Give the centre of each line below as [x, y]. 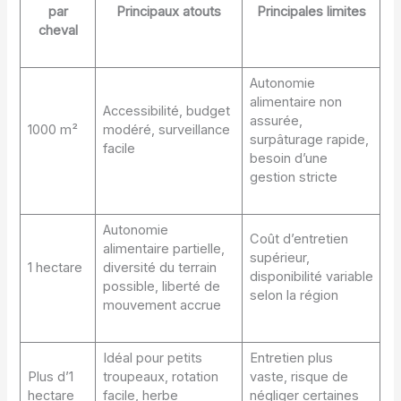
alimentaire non [295, 102]
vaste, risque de [299, 377]
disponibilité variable [311, 277]
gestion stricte [293, 178]
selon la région [294, 296]
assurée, [276, 121]
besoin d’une [288, 159]
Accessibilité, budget [166, 111]
